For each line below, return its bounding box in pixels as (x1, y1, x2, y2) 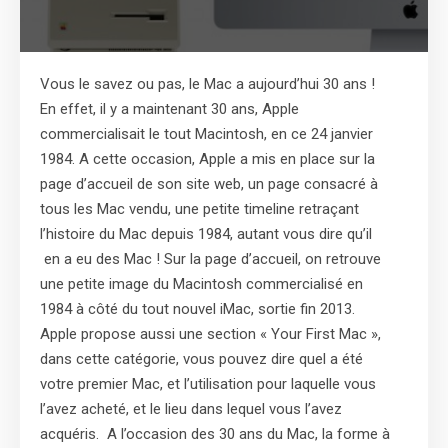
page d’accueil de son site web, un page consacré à (40, 175, 378, 193)
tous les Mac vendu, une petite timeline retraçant (40, 200, 359, 218)
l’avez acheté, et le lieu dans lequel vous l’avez (40, 400, 342, 418)
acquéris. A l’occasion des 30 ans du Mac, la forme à (40, 425, 390, 443)
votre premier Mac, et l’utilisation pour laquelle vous (40, 375, 376, 393)
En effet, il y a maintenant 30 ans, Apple (40, 100, 299, 118)
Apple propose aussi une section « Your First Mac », (40, 325, 381, 343)
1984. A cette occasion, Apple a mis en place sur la (40, 150, 375, 168)
